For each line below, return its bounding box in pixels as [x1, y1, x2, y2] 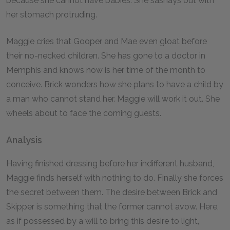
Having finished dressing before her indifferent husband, [6, 159, 214, 168]
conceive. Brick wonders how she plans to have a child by [6, 80, 223, 89]
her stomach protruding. [6, 10, 97, 20]
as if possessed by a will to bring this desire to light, [6, 216, 199, 226]
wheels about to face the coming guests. [6, 108, 161, 118]
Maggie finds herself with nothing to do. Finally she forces [6, 173, 223, 183]
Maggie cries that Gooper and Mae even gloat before [6, 36, 207, 46]
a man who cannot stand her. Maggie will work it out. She [6, 94, 220, 104]
